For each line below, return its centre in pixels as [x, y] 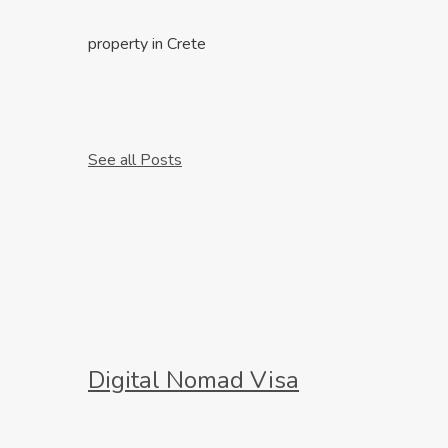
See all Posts [135, 160]
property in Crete [147, 44]
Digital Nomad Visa [193, 379]
